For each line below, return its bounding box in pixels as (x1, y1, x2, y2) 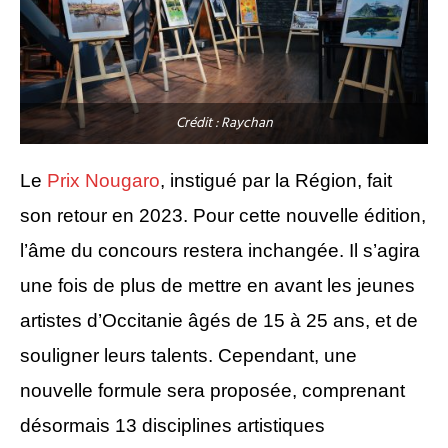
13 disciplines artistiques (115, 414, 325, 436)
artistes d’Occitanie (20, 309, 188, 331)
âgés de (188, 309, 258, 331)
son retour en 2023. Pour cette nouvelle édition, (20, 204, 426, 226)
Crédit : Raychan (175, 111, 273, 135)
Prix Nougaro (42, 169, 160, 191)
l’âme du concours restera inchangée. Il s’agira (20, 239, 420, 261)
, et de (365, 309, 418, 331)
